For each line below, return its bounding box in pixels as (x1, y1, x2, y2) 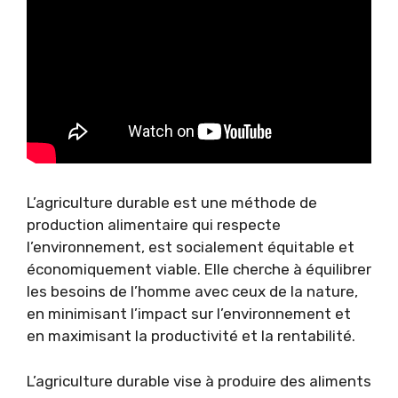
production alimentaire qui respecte (27, 216, 281, 234)
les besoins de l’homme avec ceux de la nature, (27, 283, 358, 300)
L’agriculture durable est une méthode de (27, 194, 317, 211)
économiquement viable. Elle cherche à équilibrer (27, 260, 371, 278)
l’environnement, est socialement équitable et (27, 238, 354, 256)
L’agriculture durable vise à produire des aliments (27, 371, 371, 390)
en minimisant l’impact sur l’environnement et (27, 305, 351, 322)
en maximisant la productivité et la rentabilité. (27, 327, 355, 345)
